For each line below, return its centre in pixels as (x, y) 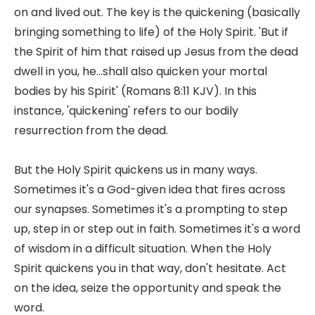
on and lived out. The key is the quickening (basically (157, 12)
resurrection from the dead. (91, 130)
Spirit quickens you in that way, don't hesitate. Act (150, 268)
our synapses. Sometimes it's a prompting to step (151, 209)
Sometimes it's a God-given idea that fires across (150, 189)
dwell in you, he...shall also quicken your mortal (141, 71)
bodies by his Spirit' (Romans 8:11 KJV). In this (135, 91)
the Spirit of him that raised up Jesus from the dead (156, 52)
